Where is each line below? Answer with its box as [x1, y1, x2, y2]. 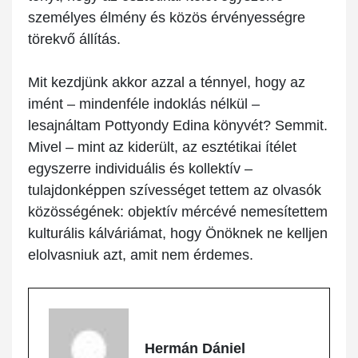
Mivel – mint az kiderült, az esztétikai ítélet [28, 139, 296, 156]
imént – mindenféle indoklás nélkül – [28, 96, 260, 113]
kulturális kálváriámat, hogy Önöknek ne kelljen [28, 225, 328, 242]
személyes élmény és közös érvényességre [28, 10, 305, 26]
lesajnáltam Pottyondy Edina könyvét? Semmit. [28, 117, 328, 134]
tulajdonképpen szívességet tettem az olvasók [28, 182, 321, 199]
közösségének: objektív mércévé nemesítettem [28, 204, 328, 221]
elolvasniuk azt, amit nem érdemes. [28, 247, 253, 264]
